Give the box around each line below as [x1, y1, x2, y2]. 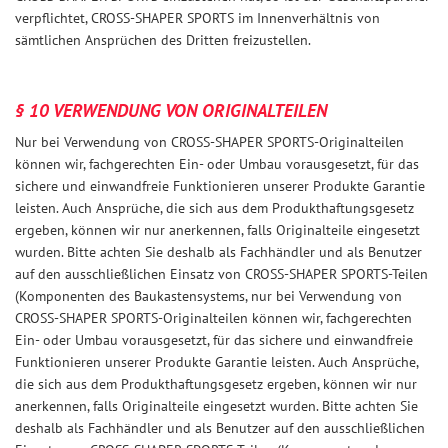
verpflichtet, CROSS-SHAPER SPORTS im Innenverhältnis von [15, 9, 380, 27]
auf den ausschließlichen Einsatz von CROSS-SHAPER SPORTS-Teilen [15, 265, 428, 283]
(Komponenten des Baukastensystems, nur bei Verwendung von [15, 287, 402, 305]
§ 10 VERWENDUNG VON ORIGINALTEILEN [15, 99, 327, 122]
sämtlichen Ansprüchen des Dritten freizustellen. [15, 31, 311, 49]
